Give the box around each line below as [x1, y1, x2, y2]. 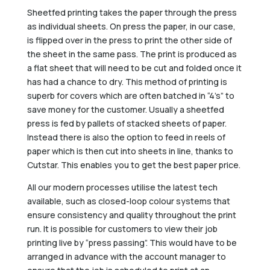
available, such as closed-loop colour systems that [27, 195, 230, 207]
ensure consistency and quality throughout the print [27, 209, 236, 221]
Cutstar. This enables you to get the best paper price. [27, 159, 240, 171]
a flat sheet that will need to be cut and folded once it [27, 61, 242, 74]
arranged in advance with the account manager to [27, 250, 226, 262]
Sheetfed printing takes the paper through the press [27, 6, 237, 18]
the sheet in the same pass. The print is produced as [27, 48, 237, 60]
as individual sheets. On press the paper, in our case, [27, 20, 236, 32]
